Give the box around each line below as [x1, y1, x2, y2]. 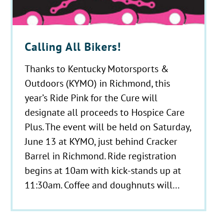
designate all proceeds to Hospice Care [25, 106, 185, 118]
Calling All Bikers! [25, 39, 122, 54]
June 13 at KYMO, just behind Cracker [25, 135, 178, 147]
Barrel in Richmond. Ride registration [25, 149, 177, 162]
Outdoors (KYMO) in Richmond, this [25, 77, 170, 89]
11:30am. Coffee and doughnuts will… [25, 178, 180, 191]
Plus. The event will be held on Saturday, [25, 120, 191, 133]
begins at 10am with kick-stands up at [25, 164, 182, 176]
